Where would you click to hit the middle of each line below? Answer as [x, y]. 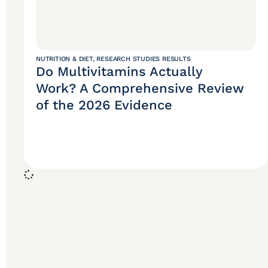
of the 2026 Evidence [104, 105]
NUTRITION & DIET [64, 59]
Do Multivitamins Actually [119, 72]
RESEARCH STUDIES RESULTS [144, 59]
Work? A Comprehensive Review [140, 89]
